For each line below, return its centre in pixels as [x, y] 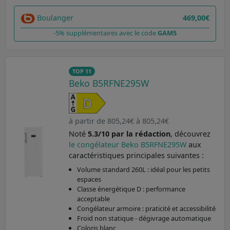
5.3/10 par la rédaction [129, 133]
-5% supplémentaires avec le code [106, 33]
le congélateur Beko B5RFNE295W [128, 144]
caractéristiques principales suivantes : [136, 155]
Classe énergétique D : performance [131, 189]
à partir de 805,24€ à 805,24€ [119, 121]
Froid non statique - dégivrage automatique [144, 218]
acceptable [93, 198]
